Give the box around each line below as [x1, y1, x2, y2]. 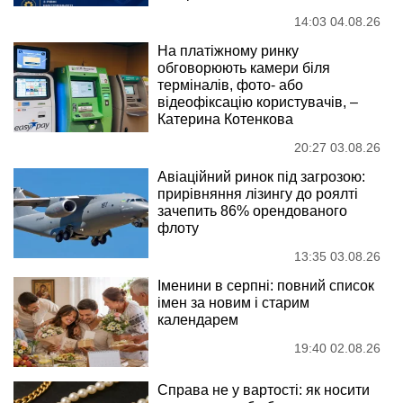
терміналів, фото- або [157, 77, 303, 94]
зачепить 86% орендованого [157, 203, 347, 219]
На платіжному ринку [157, 43, 299, 59]
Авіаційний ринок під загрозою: [157, 169, 365, 185]
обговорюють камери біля [157, 60, 330, 76]
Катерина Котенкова [157, 112, 293, 128]
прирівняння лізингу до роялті [157, 186, 358, 202]
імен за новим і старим [157, 295, 309, 311]
